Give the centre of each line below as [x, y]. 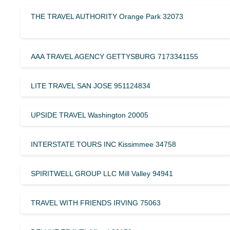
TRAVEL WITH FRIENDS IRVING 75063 [96, 203]
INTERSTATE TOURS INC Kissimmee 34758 [103, 144]
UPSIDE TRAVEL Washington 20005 [90, 115]
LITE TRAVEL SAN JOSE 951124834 [91, 85]
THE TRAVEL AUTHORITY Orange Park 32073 [107, 16]
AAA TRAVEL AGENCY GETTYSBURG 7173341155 [114, 56]
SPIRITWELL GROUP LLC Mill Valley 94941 [102, 173]
